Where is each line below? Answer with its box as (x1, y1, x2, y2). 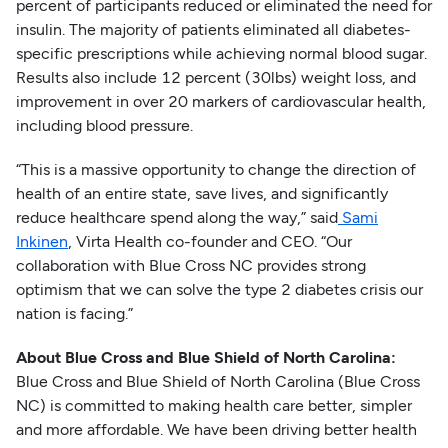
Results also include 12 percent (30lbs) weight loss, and (15, 67, 416, 87)
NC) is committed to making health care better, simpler (15, 395, 412, 415)
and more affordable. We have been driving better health (15, 419, 417, 439)
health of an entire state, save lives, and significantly (15, 183, 388, 203)
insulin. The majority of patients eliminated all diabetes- (15, 19, 411, 39)
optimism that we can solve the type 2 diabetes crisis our (15, 279, 423, 299)
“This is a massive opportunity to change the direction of (15, 159, 416, 179)
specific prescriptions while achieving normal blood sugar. (15, 43, 427, 63)
